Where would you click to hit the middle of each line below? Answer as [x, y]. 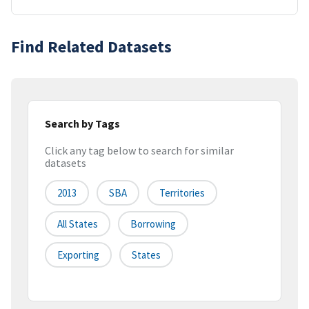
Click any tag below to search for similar [139, 151]
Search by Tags [82, 123]
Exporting [78, 255]
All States [78, 224]
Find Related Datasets [91, 46]
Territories [182, 193]
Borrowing [153, 224]
